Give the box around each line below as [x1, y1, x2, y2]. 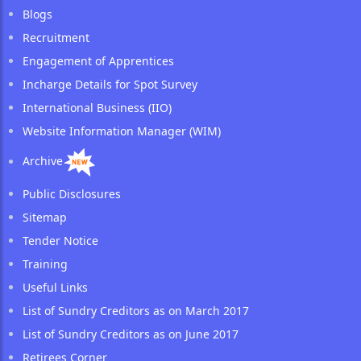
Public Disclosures [23, 186, 121, 202]
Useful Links [23, 280, 88, 296]
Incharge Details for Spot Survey [23, 77, 197, 93]
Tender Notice [23, 233, 98, 249]
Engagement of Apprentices [23, 53, 174, 69]
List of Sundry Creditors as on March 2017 [23, 303, 249, 319]
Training [23, 256, 68, 272]
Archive [23, 153, 63, 169]
